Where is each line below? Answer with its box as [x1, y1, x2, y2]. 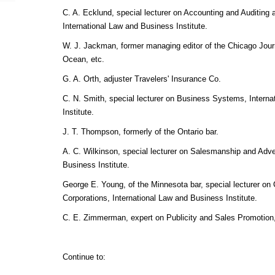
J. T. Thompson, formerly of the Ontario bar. [62, 127, 219, 137]
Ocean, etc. [62, 55, 104, 64]
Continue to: [62, 252, 106, 262]
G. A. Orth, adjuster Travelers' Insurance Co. [62, 74, 221, 84]
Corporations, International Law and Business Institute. [62, 193, 257, 203]
